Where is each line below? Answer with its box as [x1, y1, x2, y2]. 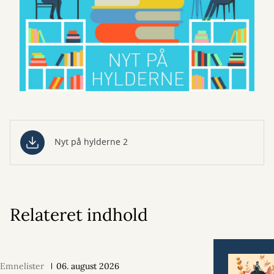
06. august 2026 [56, 261, 119, 272]
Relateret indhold [10, 204, 148, 226]
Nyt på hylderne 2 [54, 136, 128, 149]
